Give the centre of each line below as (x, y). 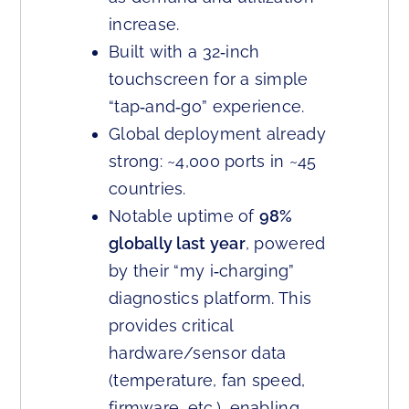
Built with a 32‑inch (184, 52)
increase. (144, 25)
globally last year (177, 244)
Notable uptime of (184, 216)
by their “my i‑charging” (202, 271)
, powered (285, 244)
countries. (147, 189)
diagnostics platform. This (210, 299)
